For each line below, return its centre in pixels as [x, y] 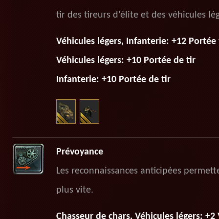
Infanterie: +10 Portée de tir [113, 80]
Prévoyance [79, 152]
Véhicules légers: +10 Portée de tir [126, 61]
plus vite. [75, 190]
